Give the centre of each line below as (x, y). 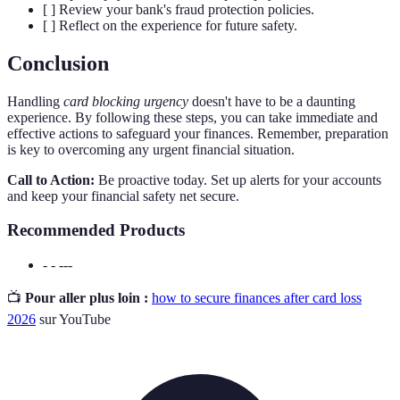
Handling (35, 101)
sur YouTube (73, 319)
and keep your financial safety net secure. (123, 196)
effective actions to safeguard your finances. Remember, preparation (198, 133)
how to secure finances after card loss (257, 297)
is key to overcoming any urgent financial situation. (151, 149)
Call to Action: (51, 179)
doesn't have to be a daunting (272, 101)
